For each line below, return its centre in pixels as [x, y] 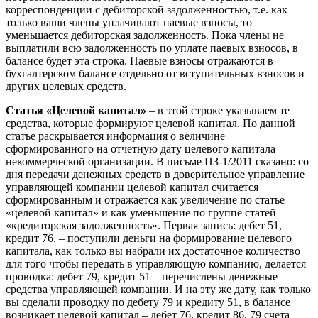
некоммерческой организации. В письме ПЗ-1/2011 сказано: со [157, 162]
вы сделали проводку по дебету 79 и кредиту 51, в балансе [148, 302]
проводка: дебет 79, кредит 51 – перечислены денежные [142, 277]
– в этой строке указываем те [218, 111]
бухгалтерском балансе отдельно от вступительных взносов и [155, 74]
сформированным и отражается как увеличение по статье [145, 200]
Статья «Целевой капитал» [76, 111]
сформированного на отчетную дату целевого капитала [141, 149]
